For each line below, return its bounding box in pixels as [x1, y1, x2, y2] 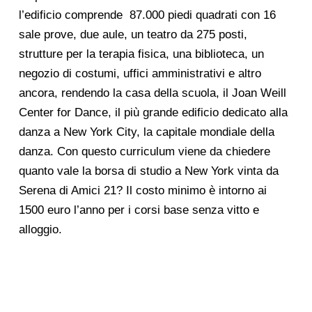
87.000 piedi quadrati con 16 [129, 8, 276, 22]
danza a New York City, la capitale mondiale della [18, 125, 274, 139]
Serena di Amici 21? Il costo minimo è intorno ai [18, 183, 267, 197]
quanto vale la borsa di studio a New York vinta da [18, 164, 279, 178]
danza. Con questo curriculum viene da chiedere [18, 144, 270, 158]
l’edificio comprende [18, 8, 123, 22]
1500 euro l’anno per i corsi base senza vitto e [18, 203, 259, 217]
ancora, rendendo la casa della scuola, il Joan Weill [18, 86, 286, 100]
